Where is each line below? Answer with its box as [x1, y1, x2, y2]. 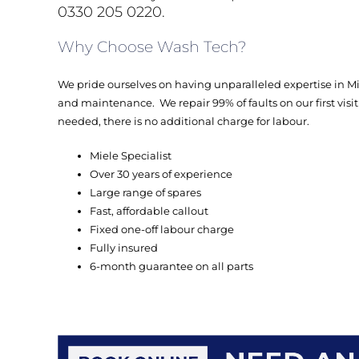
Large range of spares [90, 186, 201, 200]
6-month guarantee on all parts [90, 260, 253, 273]
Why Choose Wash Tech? [58, 38, 247, 57]
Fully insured [90, 241, 158, 255]
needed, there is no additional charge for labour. [58, 115, 309, 128]
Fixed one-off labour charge [90, 223, 234, 236]
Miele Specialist [90, 149, 171, 163]
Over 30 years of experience [90, 167, 232, 181]
